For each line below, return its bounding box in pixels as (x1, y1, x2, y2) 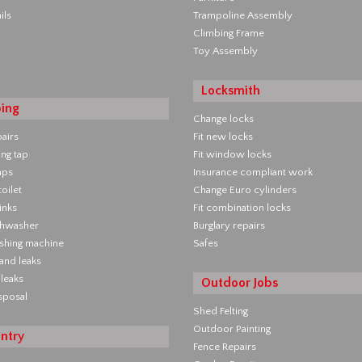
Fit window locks (193, 149, 271, 160)
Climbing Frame (193, 27, 264, 39)
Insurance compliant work (193, 166, 313, 178)
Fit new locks (193, 131, 253, 142)
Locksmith (201, 83, 260, 98)
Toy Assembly (193, 45, 258, 57)
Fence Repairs (193, 341, 256, 352)
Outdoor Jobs (201, 276, 278, 290)
